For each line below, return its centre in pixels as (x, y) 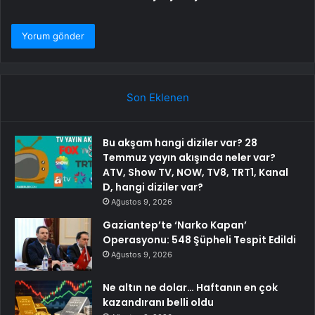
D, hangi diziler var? (153, 187)
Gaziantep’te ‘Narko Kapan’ (175, 225)
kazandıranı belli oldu (158, 303)
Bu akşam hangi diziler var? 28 (180, 143)
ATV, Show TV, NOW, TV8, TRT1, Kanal (195, 173)
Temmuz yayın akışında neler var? (189, 158)
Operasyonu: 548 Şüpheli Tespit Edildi (199, 240)
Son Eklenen (157, 98)
